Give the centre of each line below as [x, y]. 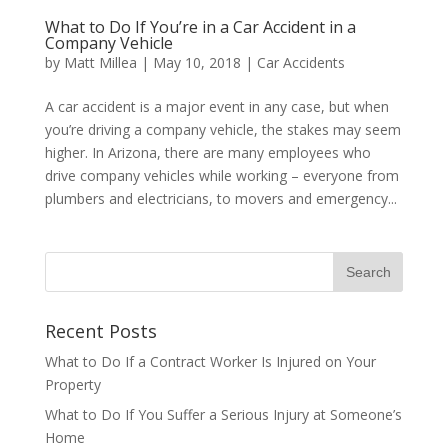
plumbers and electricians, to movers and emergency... [220, 198]
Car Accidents [300, 62]
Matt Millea [100, 62]
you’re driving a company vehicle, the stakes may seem [222, 129]
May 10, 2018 [196, 62]
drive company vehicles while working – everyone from [221, 175]
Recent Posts [100, 330]
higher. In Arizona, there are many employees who [207, 152]
